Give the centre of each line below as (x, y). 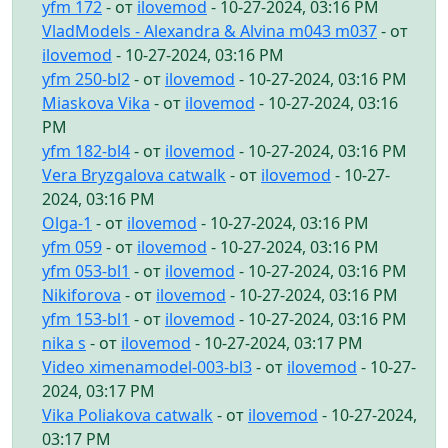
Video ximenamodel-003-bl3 (147, 366)
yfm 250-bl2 (86, 78)
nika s (64, 342)
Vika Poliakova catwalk (127, 414)
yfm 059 (72, 246)
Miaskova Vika (96, 102)
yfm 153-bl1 (86, 318)
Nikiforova (81, 294)
